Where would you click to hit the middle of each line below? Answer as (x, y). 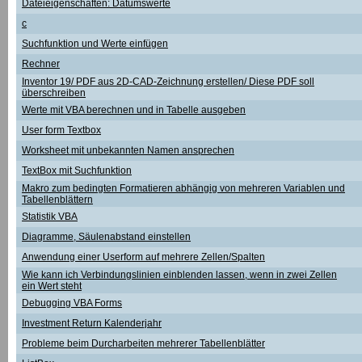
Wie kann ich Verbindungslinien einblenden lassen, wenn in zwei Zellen (179, 275)
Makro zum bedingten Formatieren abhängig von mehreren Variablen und (183, 188)
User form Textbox (61, 130)
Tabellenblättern (57, 200)
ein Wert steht (52, 286)
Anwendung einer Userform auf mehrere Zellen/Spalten (143, 257)
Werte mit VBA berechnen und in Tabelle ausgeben (134, 110)
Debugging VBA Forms (72, 303)
